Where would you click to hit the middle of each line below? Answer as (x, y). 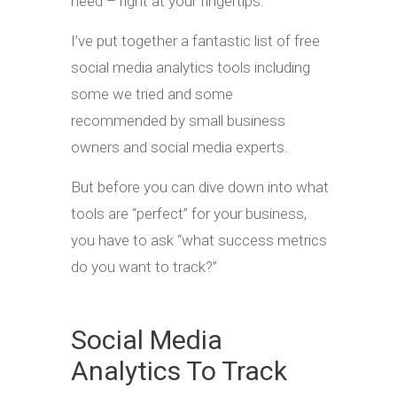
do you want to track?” (144, 266)
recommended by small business (178, 120)
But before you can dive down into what (200, 187)
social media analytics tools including (191, 67)
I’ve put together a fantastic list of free (195, 40)
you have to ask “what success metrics (199, 240)
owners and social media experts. (179, 147)
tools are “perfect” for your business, (189, 213)
